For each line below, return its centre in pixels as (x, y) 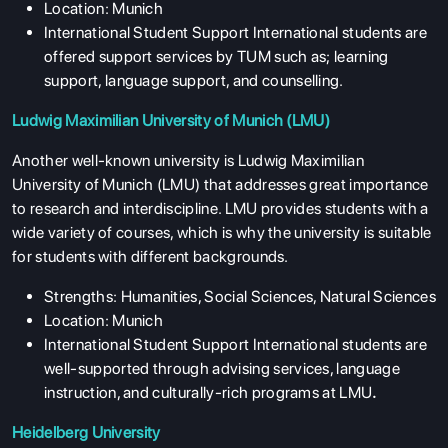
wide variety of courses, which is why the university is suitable (222, 232)
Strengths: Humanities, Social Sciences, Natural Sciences (240, 296)
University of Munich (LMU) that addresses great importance (220, 184)
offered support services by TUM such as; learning (216, 56)
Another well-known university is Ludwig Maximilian (188, 160)
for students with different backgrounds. (150, 256)
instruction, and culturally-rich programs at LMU (208, 392)
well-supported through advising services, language (222, 368)
